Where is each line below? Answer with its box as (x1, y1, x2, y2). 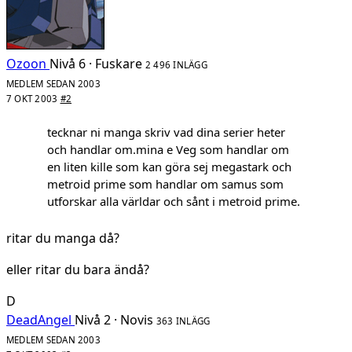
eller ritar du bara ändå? (6, 260, 149, 278)
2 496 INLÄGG (145, 58, 207, 71)
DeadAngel (6, 310, 71, 328)
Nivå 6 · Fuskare (49, 54, 142, 72)
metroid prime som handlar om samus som (47, 175, 284, 192)
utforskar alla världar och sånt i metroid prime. (47, 192, 300, 209)
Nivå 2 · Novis (75, 310, 153, 328)
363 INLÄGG (156, 314, 211, 327)
